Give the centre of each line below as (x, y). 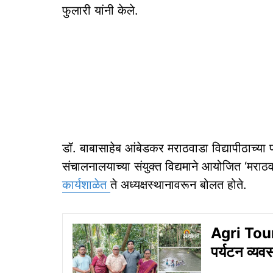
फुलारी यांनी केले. (100, 10)
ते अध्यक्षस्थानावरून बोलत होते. (179, 185)
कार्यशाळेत (86, 185)
